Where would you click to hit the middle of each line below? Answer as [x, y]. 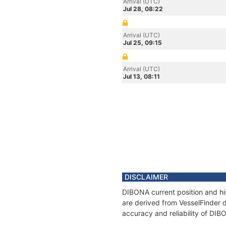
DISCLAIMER [146, 177]
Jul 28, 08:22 [143, 9]
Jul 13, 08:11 [142, 76]
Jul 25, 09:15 [143, 43]
